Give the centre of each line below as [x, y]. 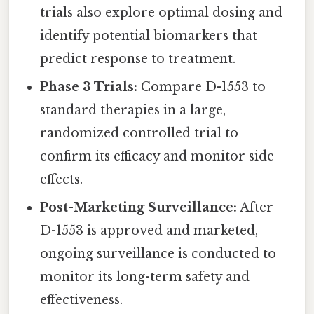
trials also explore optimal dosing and [162, 12]
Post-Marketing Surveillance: [139, 207]
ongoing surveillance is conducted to [158, 253]
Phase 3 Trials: [89, 87]
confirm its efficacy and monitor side [157, 156]
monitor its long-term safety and [145, 277]
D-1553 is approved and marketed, [149, 230]
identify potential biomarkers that [149, 35]
